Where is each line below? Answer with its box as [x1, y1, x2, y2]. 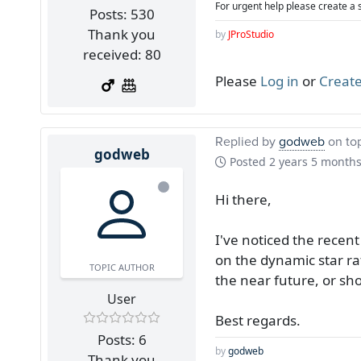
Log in [260, 71, 299, 90]
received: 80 [82, 44, 161, 64]
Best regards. [215, 310, 301, 330]
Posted [226, 153, 269, 169]
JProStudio [228, 27, 274, 41]
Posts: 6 [97, 330, 147, 349]
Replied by [215, 131, 279, 150]
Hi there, [215, 189, 272, 209]
